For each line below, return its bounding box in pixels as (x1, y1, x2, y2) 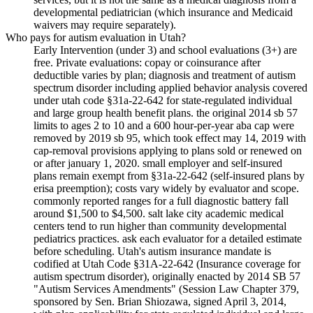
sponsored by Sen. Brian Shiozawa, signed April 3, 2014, (34, 296, 286, 308)
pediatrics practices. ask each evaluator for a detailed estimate (34, 233, 302, 245)
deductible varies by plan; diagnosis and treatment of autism (34, 69, 296, 82)
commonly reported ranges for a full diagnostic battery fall (34, 195, 289, 208)
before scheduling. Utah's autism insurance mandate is (34, 245, 271, 258)
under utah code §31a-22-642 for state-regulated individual (34, 94, 292, 107)
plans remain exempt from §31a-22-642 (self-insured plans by (34, 170, 305, 182)
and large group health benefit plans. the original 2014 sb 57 (34, 107, 298, 119)
